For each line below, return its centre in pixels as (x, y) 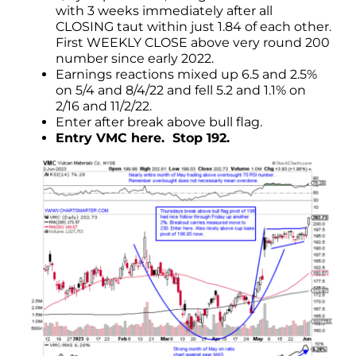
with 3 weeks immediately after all (164, 10)
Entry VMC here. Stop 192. (143, 137)
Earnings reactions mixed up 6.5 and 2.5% (186, 74)
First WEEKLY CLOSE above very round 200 (193, 42)
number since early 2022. (135, 58)
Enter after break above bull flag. (159, 122)
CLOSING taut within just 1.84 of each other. (193, 26)
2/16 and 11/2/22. (104, 106)
